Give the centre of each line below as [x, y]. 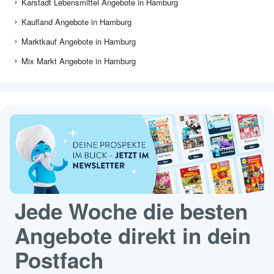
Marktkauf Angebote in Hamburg [79, 42]
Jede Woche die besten [131, 211]
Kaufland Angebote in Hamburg [76, 22]
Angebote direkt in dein [133, 236]
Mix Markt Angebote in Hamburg [79, 61]
